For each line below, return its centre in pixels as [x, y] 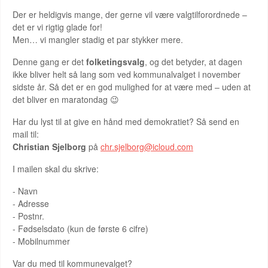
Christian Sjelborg [49, 147]
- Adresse [31, 203]
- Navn [25, 191]
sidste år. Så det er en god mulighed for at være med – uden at [132, 87]
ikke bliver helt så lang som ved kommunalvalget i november [127, 74]
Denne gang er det [49, 62]
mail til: [26, 134]
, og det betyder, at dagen [194, 62]
